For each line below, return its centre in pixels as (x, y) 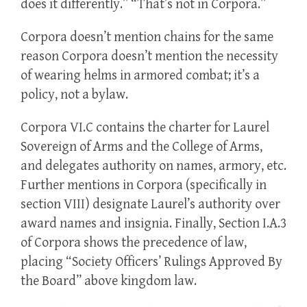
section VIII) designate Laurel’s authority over (150, 205)
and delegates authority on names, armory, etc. (153, 167)
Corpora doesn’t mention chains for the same (147, 38)
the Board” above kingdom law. (109, 282)
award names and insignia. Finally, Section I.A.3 (153, 224)
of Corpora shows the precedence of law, (134, 243)
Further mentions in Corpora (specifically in (144, 186)
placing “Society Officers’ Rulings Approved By (151, 262)
